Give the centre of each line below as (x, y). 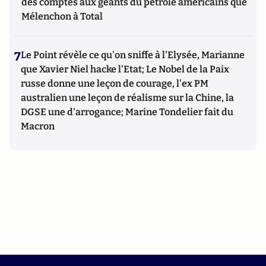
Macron (38, 126)
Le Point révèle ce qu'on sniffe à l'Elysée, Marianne (133, 55)
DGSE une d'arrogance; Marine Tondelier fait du (127, 112)
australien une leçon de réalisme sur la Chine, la (127, 97)
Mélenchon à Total (62, 16)
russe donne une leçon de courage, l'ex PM (115, 83)
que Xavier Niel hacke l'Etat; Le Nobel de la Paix (125, 69)
